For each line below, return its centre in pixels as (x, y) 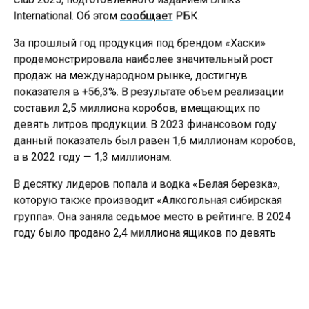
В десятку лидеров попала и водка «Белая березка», (147, 186)
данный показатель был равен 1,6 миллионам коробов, (154, 142)
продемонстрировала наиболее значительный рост (143, 59)
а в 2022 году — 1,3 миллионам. (91, 159)
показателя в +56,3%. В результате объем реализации (149, 92)
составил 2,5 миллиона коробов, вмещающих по (137, 109)
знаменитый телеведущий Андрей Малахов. (125, 297)
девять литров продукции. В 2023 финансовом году (145, 126)
